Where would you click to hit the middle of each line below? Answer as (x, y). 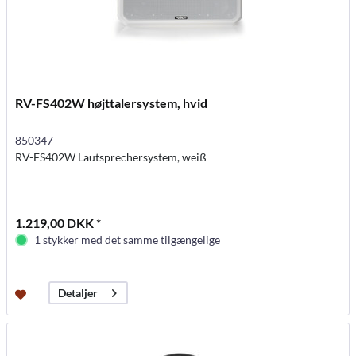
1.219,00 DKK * (58, 223)
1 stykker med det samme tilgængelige (128, 240)
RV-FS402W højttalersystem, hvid (112, 103)
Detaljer (78, 293)
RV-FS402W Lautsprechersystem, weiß (111, 157)
